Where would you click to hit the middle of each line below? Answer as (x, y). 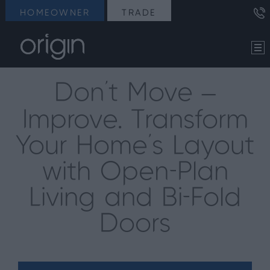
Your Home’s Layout (135, 147)
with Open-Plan (135, 173)
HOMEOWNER (55, 13)
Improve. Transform (135, 121)
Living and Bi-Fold (135, 199)
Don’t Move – (135, 94)
